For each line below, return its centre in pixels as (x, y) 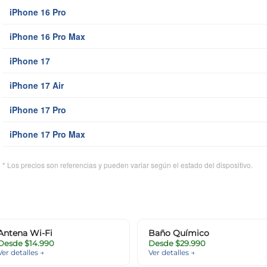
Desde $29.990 (177, 243)
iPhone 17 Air (37, 86)
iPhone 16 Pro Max (47, 37)
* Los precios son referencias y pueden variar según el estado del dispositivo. (128, 165)
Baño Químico (179, 233)
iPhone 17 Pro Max (47, 134)
